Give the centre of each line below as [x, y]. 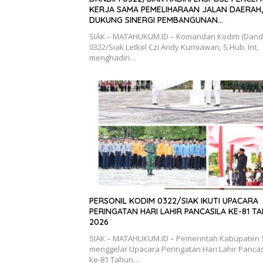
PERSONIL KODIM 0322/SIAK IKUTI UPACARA [174, 200]
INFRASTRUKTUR [121, 31]
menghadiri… [113, 58]
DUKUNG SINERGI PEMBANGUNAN [154, 20]
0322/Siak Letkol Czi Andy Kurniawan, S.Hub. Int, [174, 47]
